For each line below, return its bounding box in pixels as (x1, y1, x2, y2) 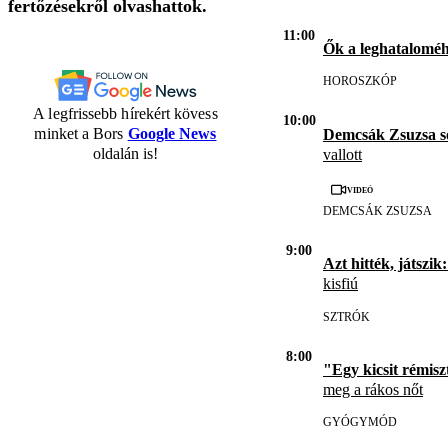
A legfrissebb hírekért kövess (33, 104, 218, 122)
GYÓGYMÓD (323, 415, 397, 430)
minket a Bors (34, 124, 128, 142)
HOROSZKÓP (323, 74, 397, 89)
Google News (127, 124, 217, 142)
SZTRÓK (323, 309, 370, 324)
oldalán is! (92, 144, 159, 162)
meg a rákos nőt (323, 380, 423, 398)
